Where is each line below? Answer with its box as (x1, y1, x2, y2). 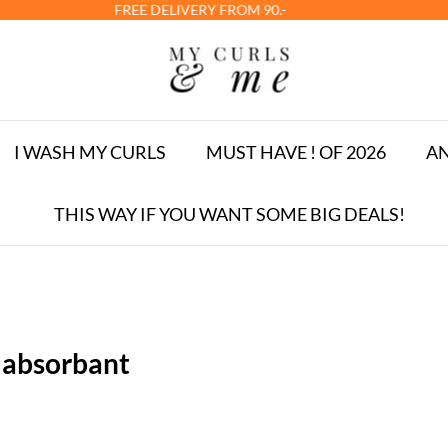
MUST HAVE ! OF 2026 (205, 141, 386, 163)
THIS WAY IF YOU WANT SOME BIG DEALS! (53, 203, 405, 225)
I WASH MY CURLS (13, 141, 166, 163)
